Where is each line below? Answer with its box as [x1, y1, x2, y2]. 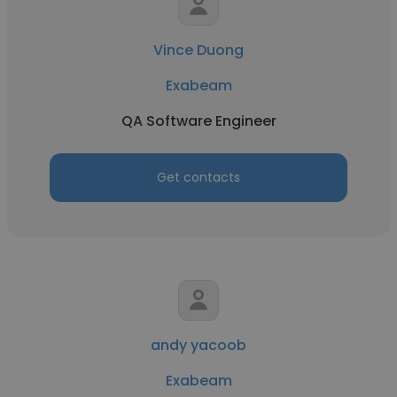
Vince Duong [153, 40, 244, 60]
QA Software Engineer [121, 111, 276, 131]
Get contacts [157, 168, 240, 186]
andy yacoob [151, 335, 246, 355]
